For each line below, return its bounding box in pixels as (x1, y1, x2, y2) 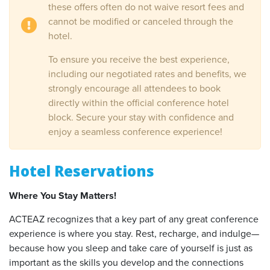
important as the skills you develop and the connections (9, 257, 243, 269)
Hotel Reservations (9, 161, 154, 181)
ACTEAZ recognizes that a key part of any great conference (9, 213, 259, 225)
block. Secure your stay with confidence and (48, 111, 234, 124)
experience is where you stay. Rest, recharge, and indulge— (9, 228, 259, 240)
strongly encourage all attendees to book (48, 83, 221, 95)
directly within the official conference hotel (48, 97, 229, 109)
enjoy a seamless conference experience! (48, 126, 222, 138)
